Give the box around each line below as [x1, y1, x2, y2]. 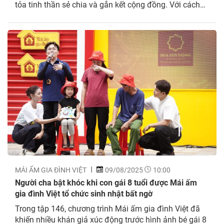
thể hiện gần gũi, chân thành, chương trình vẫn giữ [15, 9, 192, 20]
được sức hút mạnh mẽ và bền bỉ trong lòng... [15, 20, 175, 31]
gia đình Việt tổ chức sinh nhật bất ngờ [15, 187, 152, 198]
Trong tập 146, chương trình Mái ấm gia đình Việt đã [15, 202, 200, 213]
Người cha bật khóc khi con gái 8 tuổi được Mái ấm [15, 176, 197, 187]
